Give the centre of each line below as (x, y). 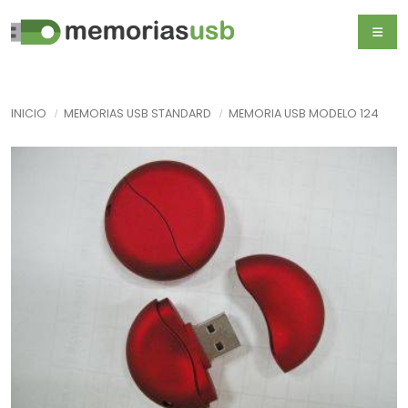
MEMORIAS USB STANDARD (138, 114)
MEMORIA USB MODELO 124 (304, 114)
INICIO (29, 114)
